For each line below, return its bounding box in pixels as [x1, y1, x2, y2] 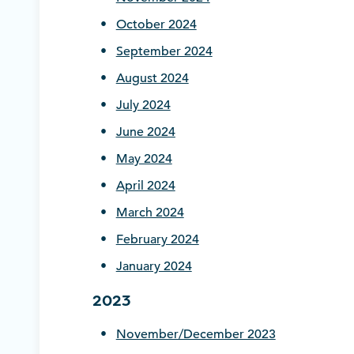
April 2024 [115, 178, 175, 194]
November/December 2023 [115, 326, 276, 343]
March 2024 [115, 205, 184, 221]
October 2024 [115, 17, 197, 33]
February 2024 [115, 232, 199, 248]
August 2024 [115, 70, 189, 87]
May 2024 [115, 151, 172, 168]
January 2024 [115, 258, 192, 275]
